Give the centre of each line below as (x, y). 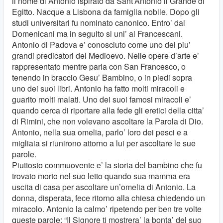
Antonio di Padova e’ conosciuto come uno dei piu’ (101, 45)
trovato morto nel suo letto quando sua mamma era (101, 176)
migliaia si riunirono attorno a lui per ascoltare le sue (104, 143)
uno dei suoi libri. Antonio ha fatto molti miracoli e (98, 88)
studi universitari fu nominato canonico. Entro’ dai (99, 23)
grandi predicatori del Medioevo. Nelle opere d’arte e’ (106, 56)
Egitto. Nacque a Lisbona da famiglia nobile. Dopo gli (106, 12)
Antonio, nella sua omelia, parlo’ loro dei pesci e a (100, 132)
